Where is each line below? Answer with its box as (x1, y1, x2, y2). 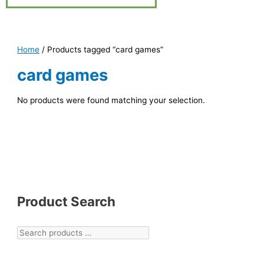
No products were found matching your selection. (17, 95, 206, 105)
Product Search (17, 193, 116, 209)
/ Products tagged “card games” (39, 44, 164, 54)
